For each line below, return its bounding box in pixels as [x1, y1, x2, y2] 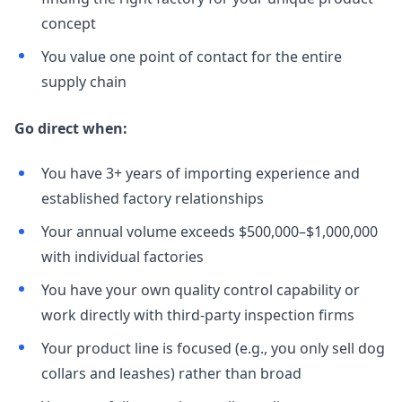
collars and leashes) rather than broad [40, 363, 301, 383]
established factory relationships [40, 188, 264, 209]
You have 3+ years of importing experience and [40, 163, 360, 184]
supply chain [40, 72, 127, 92]
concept [40, 13, 96, 34]
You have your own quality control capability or [40, 280, 360, 300]
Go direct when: [14, 118, 127, 139]
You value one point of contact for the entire [40, 47, 342, 67]
